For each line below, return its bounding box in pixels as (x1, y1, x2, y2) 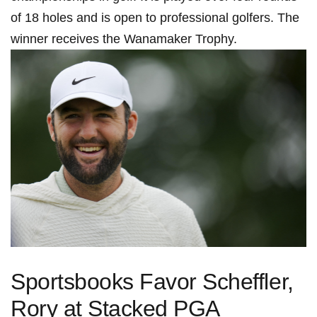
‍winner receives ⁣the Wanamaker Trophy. (11, 32, 237, 47)
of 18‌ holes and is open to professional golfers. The (11, 11, 299, 25)
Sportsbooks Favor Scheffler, (11, 268, 294, 294)
